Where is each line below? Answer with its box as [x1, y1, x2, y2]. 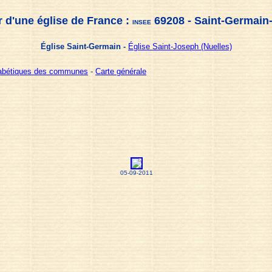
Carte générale [95, 67, 146, 76]
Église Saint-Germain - [41, 42, 128, 51]
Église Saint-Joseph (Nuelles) [128, 42, 232, 51]
